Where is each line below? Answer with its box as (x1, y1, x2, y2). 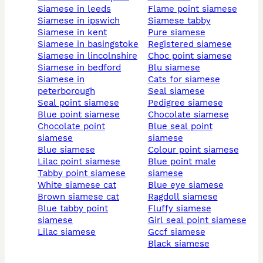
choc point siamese (153, 50, 232, 62)
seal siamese (153, 86, 205, 97)
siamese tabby (153, 15, 211, 26)
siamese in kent (43, 27, 107, 38)
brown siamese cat (43, 191, 119, 203)
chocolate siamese (153, 109, 229, 120)
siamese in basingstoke (43, 39, 139, 50)
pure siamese (153, 27, 205, 38)
